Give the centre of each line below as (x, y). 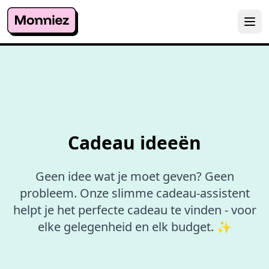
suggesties (216, 78)
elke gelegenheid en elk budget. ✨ (134, 227)
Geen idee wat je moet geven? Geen (134, 176)
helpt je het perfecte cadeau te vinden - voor (134, 210)
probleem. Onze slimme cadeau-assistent (134, 193)
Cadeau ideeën (134, 143)
